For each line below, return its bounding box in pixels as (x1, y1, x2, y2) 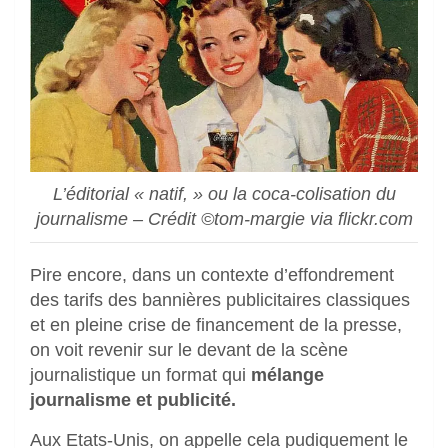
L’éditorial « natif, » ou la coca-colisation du (52, 184, 396, 205)
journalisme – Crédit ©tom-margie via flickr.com (35, 209, 413, 230)
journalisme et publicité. (30, 390, 236, 411)
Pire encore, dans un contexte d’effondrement (30, 265, 394, 286)
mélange (251, 365, 324, 386)
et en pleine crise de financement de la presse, (30, 315, 402, 336)
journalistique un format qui (30, 365, 251, 386)
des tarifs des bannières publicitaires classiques (30, 290, 410, 311)
